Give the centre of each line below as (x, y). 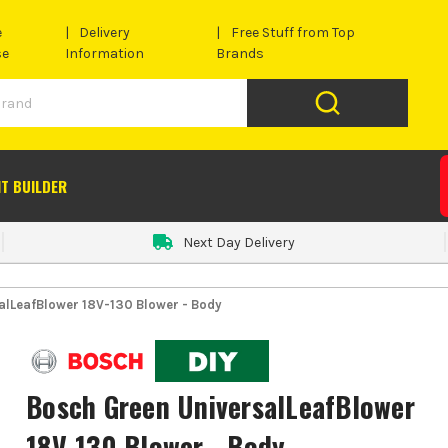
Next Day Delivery (238, 242)
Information (104, 54)
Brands (240, 54)
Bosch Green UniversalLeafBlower (220, 407)
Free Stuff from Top (292, 33)
